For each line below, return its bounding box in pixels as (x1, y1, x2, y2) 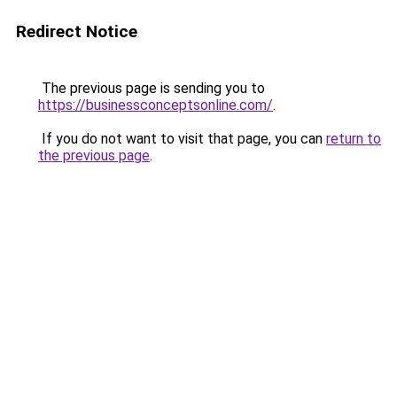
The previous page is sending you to (38, 80, 265, 97)
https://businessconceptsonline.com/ (38, 97, 273, 113)
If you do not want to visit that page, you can (38, 130, 326, 147)
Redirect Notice (16, 21, 137, 42)
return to (326, 130, 381, 147)
